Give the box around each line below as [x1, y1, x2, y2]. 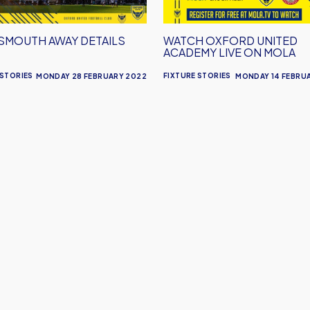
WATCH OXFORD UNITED [163, 33, 298, 48]
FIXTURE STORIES [163, 71, 231, 80]
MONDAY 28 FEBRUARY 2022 [36, 72, 147, 80]
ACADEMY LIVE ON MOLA [163, 45, 295, 60]
